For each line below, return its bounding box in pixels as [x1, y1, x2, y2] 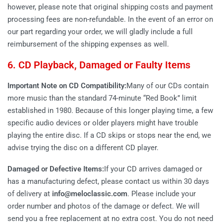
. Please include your [127, 189, 196, 199]
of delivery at [7, 189, 52, 199]
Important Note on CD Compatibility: [7, 81, 126, 90]
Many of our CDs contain [126, 81, 209, 90]
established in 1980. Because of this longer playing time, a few [7, 106, 213, 115]
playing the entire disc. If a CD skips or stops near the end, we [7, 130, 211, 140]
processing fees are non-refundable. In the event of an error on [7, 14, 213, 24]
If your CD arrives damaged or [104, 165, 202, 174]
